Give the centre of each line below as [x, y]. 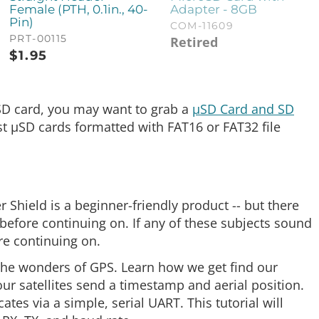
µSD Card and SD [243, 109]
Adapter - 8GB [213, 10]
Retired [194, 42]
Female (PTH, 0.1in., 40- [79, 10]
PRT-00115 [38, 39]
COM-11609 [202, 26]
